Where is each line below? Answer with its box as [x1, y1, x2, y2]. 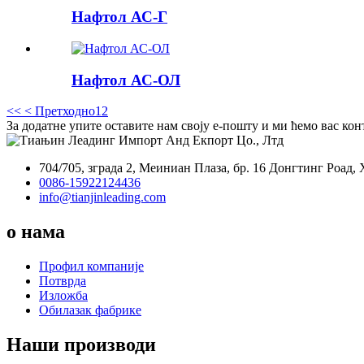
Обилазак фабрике [39, 303, 141, 318]
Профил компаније [39, 259, 144, 274]
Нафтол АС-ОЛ [71, 71, 180, 89]
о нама [6, 221, 65, 243]
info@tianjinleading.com [39, 190, 166, 205]
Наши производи [6, 333, 156, 355]
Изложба [39, 288, 88, 303]
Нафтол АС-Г [71, 8, 167, 26]
